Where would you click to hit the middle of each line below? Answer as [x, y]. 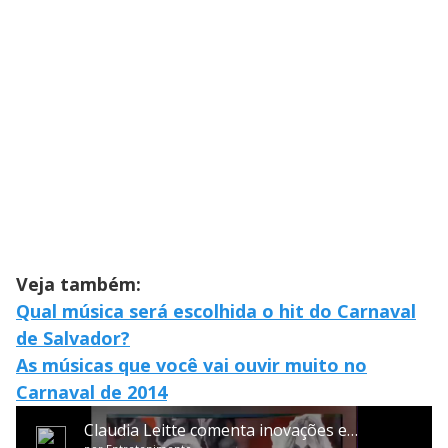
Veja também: [78, 283]
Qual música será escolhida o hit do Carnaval [216, 310]
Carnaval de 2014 [91, 391]
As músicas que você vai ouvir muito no [191, 364]
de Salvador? [73, 337]
